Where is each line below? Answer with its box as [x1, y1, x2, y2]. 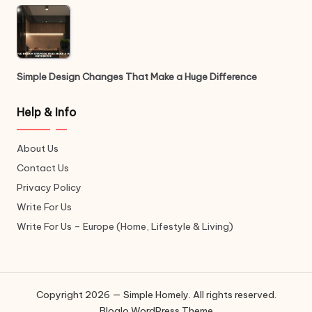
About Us [17, 142, 58, 155]
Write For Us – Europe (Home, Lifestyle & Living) [17, 220, 233, 233]
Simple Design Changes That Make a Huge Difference [17, 70, 257, 84]
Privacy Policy [17, 181, 81, 194]
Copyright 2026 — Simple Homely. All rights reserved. [36, 288, 276, 302]
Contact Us [17, 162, 69, 175]
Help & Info [17, 105, 77, 120]
